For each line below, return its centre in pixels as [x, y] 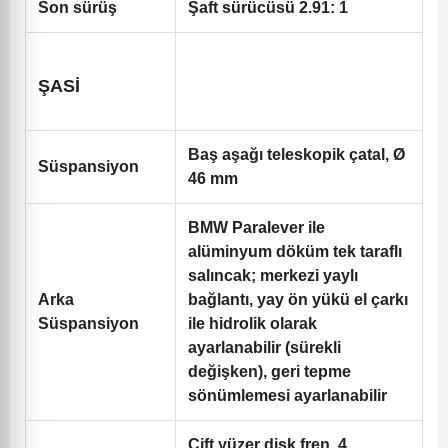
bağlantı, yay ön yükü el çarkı [298, 300]
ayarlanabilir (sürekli [264, 348]
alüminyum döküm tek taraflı [295, 252]
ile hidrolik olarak [252, 324]
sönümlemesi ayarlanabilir [287, 396]
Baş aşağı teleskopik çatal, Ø [296, 155]
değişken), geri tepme [269, 372]
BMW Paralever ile [256, 228]
